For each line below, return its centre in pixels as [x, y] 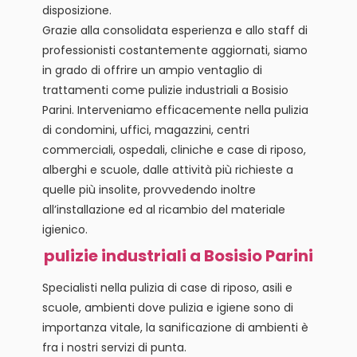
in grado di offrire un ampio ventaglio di [152, 70]
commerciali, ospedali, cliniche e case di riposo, [174, 149]
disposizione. [76, 10]
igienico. [65, 229]
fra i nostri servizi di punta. [114, 347]
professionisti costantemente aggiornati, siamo [175, 50]
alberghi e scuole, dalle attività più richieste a [167, 169]
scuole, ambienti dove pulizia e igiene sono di [167, 307]
